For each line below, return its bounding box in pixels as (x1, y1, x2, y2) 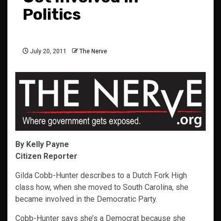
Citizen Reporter (15, 151, 77, 161)
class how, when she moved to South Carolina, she (15, 183, 188, 192)
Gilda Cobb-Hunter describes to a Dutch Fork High (15, 171, 187, 181)
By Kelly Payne (15, 140, 69, 149)
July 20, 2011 (29, 48, 67, 55)
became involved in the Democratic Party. (15, 194, 157, 204)
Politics (23, 5, 81, 24)
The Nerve (79, 48, 107, 55)
